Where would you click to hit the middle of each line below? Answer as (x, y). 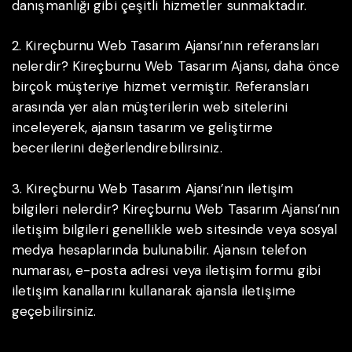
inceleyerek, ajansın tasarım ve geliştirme (143, 128)
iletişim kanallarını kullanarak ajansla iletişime (154, 290)
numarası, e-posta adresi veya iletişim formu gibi (166, 270)
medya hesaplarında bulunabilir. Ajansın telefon (159, 249)
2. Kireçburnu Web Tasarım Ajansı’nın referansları (165, 46)
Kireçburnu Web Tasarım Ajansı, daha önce (204, 66)
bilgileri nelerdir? (65, 209)
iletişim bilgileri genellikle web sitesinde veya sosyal (175, 229)
